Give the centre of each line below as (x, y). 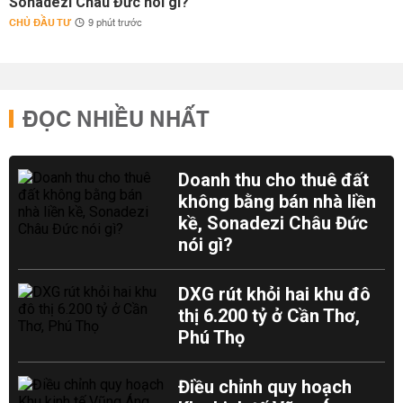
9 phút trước (115, 23)
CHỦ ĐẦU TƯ (40, 23)
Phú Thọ (212, 337)
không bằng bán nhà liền (278, 201)
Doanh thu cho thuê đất (274, 180)
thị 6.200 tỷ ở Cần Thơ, (269, 316)
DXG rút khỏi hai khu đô (275, 294)
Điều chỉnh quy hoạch (265, 387)
